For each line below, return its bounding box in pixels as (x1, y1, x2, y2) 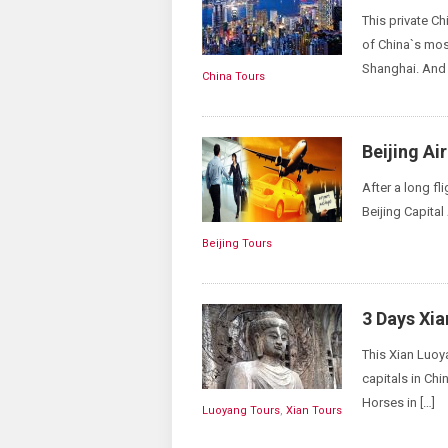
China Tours (202, 70, 265, 83)
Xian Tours (286, 404, 342, 417)
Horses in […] (362, 395, 435, 410)
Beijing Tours (202, 237, 272, 250)
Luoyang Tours (202, 404, 280, 417)
